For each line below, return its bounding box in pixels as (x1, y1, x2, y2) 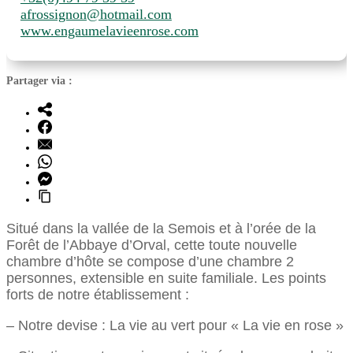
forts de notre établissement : (6, 286, 189, 303)
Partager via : (6, 75, 72, 87)
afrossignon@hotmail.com (20, 6, 172, 22)
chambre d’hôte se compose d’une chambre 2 (6, 253, 294, 269)
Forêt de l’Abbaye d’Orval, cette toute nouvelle (6, 236, 297, 253)
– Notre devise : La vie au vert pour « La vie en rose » (6, 317, 344, 333)
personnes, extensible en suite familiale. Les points (6, 269, 326, 286)
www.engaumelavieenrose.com (20, 22, 199, 39)
